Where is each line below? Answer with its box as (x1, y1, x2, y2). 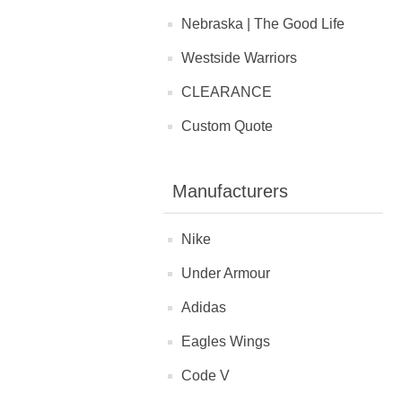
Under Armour (181, 266, 270, 281)
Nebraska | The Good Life (181, 16, 345, 31)
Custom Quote (181, 118, 273, 134)
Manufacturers (172, 181, 288, 201)
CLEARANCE (181, 84, 272, 100)
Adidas (181, 300, 226, 315)
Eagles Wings (181, 334, 270, 349)
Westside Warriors (181, 50, 297, 66)
